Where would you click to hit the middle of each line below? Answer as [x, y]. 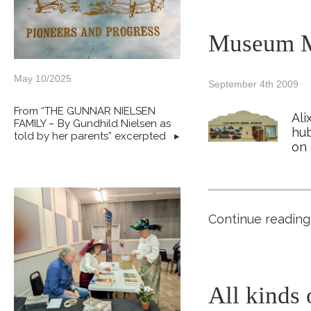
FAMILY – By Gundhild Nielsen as [92, 124]
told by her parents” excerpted [91, 136]
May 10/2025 [43, 78]
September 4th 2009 [253, 84]
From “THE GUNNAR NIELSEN [85, 111]
